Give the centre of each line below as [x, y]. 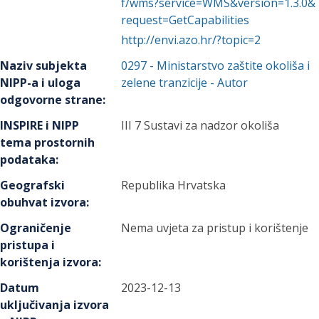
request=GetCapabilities [185, 20]
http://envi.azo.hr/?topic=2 [191, 40]
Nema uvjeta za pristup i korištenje [215, 228]
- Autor [228, 83]
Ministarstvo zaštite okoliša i [234, 66]
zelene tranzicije [164, 83]
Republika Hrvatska [174, 185]
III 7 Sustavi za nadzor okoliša [200, 125]
